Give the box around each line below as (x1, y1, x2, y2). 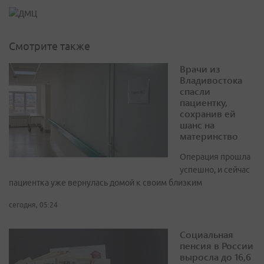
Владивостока (180, 74, 242, 87)
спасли (180, 85, 210, 98)
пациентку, (180, 96, 227, 109)
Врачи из (180, 62, 220, 75)
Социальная (180, 228, 233, 241)
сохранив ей (180, 107, 236, 120)
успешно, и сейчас (180, 165, 250, 175)
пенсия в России (180, 239, 253, 252)
